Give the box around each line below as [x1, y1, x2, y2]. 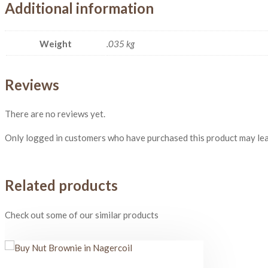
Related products [5, 176, 118, 194]
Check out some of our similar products [5, 209, 159, 221]
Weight [39, 38, 72, 49]
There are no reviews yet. [5, 108, 105, 120]
